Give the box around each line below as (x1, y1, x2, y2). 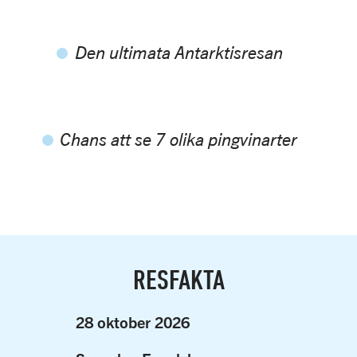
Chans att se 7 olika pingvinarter (60, 128, 297, 150)
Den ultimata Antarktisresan (74, 41, 283, 63)
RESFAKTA (132, 262, 225, 295)
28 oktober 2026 (75, 312, 190, 331)
